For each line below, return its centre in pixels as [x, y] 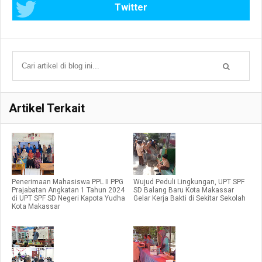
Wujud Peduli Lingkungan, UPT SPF [189, 182]
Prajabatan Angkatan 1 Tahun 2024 [68, 190]
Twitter [131, 8]
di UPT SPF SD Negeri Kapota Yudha [68, 199]
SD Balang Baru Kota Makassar [184, 190]
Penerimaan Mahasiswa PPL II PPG [68, 182]
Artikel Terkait [47, 108]
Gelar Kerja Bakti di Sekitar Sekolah [189, 199]
